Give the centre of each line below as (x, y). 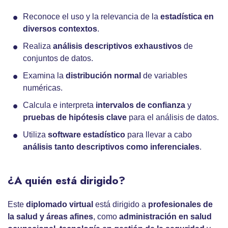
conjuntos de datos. (58, 59)
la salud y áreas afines (50, 217)
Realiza (38, 46)
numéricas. (43, 88)
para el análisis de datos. (173, 118)
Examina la (44, 76)
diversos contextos (60, 29)
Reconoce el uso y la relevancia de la (92, 17)
